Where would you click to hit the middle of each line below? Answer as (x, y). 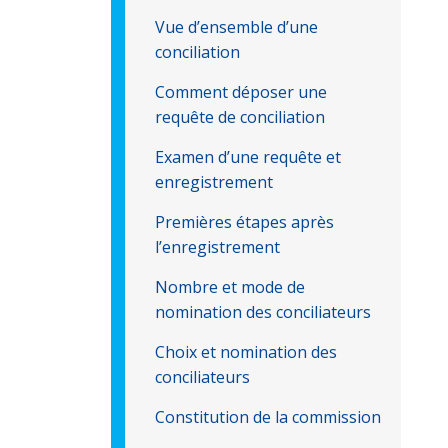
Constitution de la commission (268, 417)
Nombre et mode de (230, 287)
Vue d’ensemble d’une (236, 27)
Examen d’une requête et (248, 157)
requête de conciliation (240, 117)
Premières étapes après (244, 222)
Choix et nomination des (246, 352)
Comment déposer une (241, 92)
